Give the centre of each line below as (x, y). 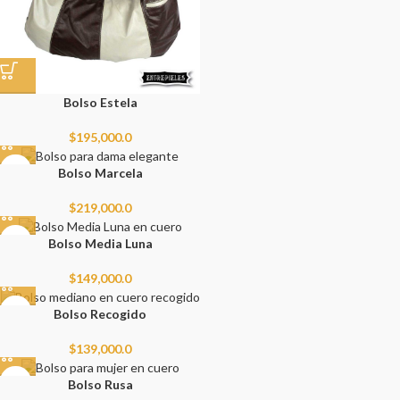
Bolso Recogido (100, 314)
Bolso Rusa (100, 385)
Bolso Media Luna (100, 244)
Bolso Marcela (100, 173)
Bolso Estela (100, 103)
